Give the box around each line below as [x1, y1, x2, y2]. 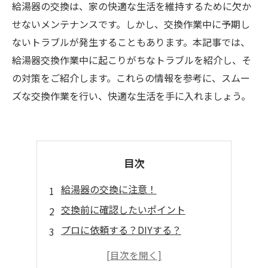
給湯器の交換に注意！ [60, 182, 157, 196]
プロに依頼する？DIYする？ [60, 223, 181, 237]
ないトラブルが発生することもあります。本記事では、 [12, 35, 250, 49]
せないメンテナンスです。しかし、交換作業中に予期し [12, 17, 250, 31]
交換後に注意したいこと [60, 243, 166, 257]
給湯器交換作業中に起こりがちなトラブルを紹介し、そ [12, 53, 251, 67]
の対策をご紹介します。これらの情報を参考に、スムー [12, 71, 250, 85]
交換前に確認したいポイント [60, 202, 185, 217]
